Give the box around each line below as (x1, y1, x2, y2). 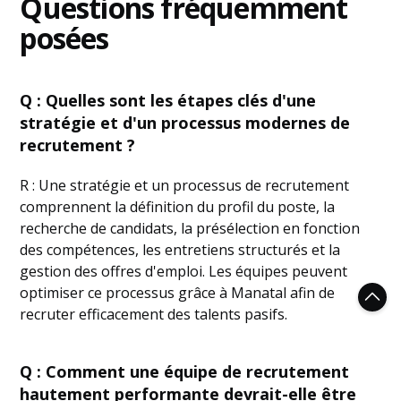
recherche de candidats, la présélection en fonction (20, 218, 361, 239)
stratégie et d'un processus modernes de (20, 112, 351, 134)
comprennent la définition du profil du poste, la (20, 197, 336, 218)
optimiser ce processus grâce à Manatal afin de (20, 283, 336, 303)
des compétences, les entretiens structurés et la (20, 240, 341, 260)
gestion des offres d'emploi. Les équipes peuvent (20, 261, 348, 282)
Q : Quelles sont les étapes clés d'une (20, 90, 317, 112)
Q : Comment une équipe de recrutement (20, 361, 350, 383)
